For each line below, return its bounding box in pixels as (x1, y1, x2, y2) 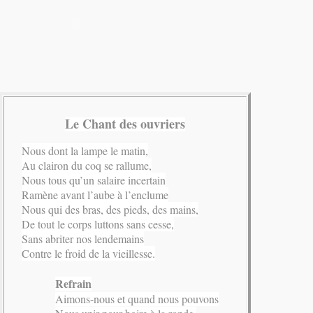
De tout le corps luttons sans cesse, (22, 217, 174, 232)
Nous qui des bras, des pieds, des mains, (22, 202, 198, 217)
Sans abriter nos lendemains (22, 231, 144, 247)
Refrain (55, 275, 92, 292)
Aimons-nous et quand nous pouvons (55, 291, 219, 307)
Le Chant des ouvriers (65, 115, 185, 133)
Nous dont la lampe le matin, (22, 143, 148, 159)
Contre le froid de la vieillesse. (22, 246, 155, 261)
